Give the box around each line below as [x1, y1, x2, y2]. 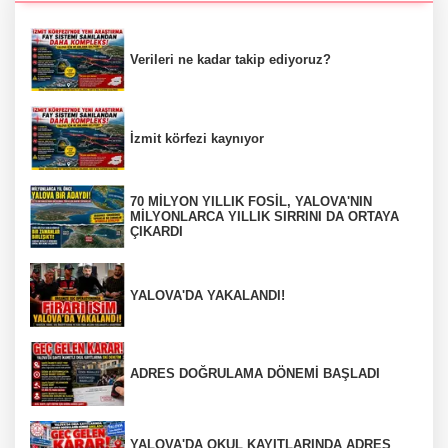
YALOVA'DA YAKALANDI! [130, 287, 289, 303]
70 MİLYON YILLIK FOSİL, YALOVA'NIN [130, 194, 372, 210]
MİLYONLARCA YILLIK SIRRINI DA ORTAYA [130, 209, 399, 225]
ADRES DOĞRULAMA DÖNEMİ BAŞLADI [130, 366, 380, 382]
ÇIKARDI [130, 224, 183, 240]
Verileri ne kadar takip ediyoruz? [130, 52, 331, 67]
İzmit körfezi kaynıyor [130, 130, 264, 146]
